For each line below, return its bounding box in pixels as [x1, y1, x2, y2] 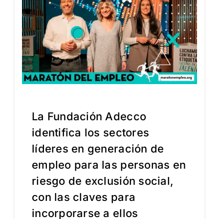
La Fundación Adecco [31, 110, 147, 123]
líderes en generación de [31, 142, 164, 155]
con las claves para [31, 191, 136, 204]
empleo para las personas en [31, 158, 186, 172]
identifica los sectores [31, 126, 150, 139]
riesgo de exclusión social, [31, 175, 174, 188]
